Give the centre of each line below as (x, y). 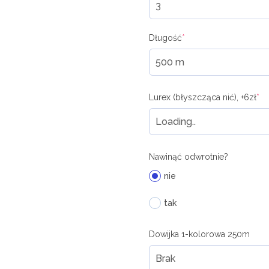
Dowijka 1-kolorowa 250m (199, 234)
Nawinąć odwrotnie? (188, 157)
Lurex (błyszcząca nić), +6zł (202, 97)
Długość (165, 38)
